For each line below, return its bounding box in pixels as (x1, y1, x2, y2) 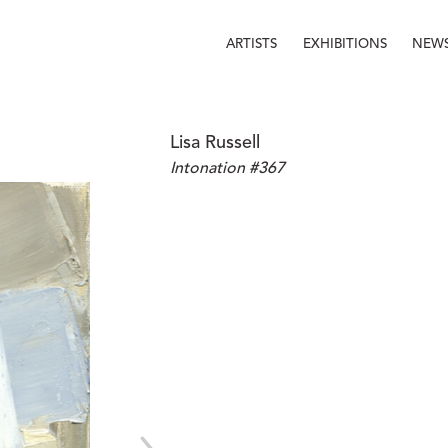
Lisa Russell (170, 134, 260, 152)
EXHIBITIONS (303, 37, 388, 51)
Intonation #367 (170, 161, 285, 177)
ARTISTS (226, 37, 278, 51)
